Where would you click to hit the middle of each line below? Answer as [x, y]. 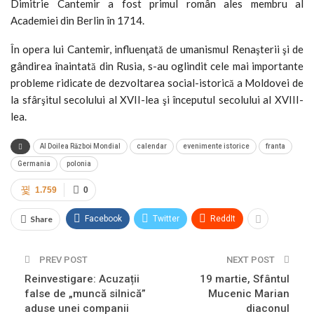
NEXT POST [252, 259]
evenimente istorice [216, 146]
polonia [79, 163]
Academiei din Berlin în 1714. [77, 20]
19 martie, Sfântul [245, 279]
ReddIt [223, 218]
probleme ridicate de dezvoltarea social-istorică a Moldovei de [157, 82]
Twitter [166, 218]
